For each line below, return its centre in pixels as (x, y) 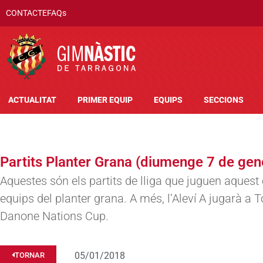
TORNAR (30, 255)
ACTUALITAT (32, 100)
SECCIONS (224, 100)
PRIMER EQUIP (105, 100)
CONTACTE (26, 13)
